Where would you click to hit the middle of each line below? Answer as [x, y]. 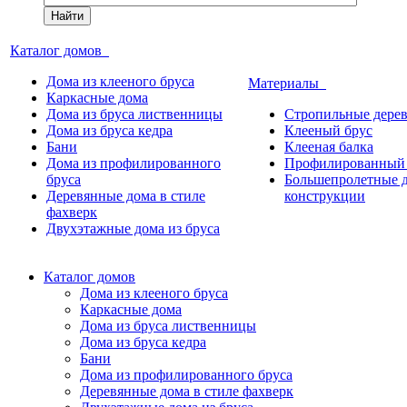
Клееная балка [329, 147]
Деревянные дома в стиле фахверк [187, 391]
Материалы [287, 83]
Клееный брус [328, 130]
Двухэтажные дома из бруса [133, 228]
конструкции [325, 196]
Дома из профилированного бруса [186, 375]
